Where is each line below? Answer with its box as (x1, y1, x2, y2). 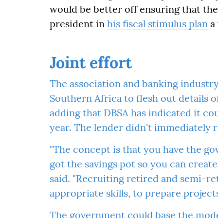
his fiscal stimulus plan (107, 18, 208, 30)
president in (50, 18, 107, 30)
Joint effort (50, 53, 132, 73)
